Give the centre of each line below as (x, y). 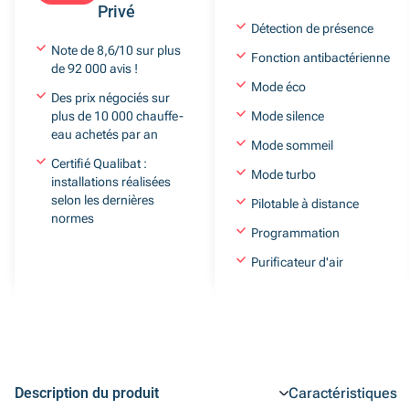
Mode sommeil (292, 145)
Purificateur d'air (297, 262)
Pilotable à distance (305, 204)
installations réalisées (111, 182)
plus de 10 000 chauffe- (117, 116)
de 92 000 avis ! (94, 68)
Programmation (295, 233)
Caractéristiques (343, 393)
